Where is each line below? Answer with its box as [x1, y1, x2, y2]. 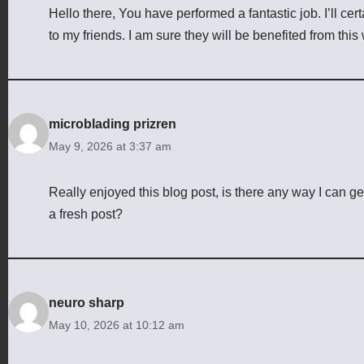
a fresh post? [49, 206, 123, 221]
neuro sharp [49, 295, 124, 310]
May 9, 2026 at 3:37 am [49, 139, 171, 153]
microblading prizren [49, 116, 176, 131]
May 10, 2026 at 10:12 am [49, 318, 184, 331]
